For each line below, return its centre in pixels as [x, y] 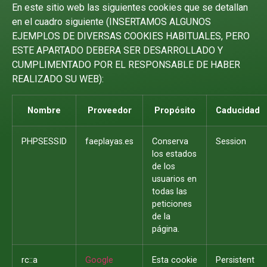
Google [99, 260]
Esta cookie [175, 260]
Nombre [44, 111]
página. [166, 229]
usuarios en [174, 179]
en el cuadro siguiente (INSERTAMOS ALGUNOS [111, 21]
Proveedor [109, 111]
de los [164, 167]
